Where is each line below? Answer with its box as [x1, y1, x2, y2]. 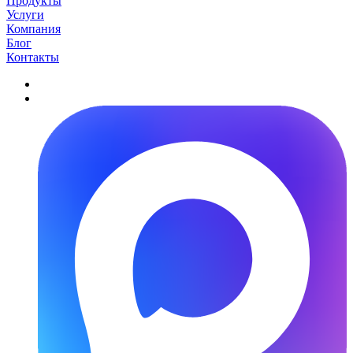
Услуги [6, 7, 44, 21]
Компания [6, 21, 61, 35]
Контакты [6, 50, 59, 64]
